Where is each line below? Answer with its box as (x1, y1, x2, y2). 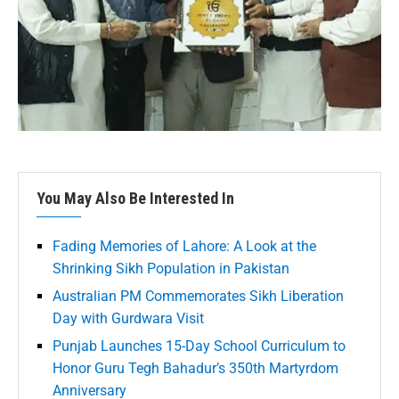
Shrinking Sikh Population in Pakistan (53, 259, 289, 277)
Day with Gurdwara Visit (53, 309, 204, 327)
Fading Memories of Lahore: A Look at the (53, 237, 316, 255)
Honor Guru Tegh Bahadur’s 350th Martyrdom (53, 359, 338, 377)
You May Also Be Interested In (37, 188, 234, 208)
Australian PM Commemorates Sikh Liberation (53, 287, 344, 305)
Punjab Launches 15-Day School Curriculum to (53, 337, 346, 354)
